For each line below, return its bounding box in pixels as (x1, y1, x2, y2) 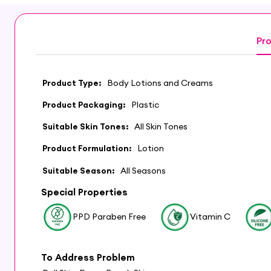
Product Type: (42, 77, 102, 89)
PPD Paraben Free (73, 211, 146, 223)
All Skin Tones (134, 121, 188, 132)
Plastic (131, 99, 159, 111)
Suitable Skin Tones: (42, 121, 129, 132)
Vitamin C (190, 211, 230, 223)
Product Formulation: (42, 143, 132, 154)
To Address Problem (41, 251, 135, 263)
